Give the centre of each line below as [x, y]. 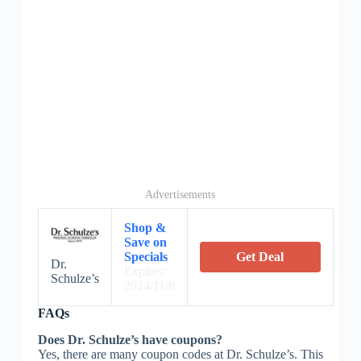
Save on [145, 242]
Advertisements [180, 194]
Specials [145, 256]
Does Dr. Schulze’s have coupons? [130, 339]
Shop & [145, 227]
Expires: [145, 271]
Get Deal [260, 256]
